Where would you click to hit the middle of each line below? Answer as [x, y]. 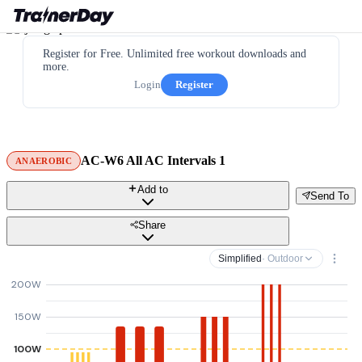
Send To [330, 196]
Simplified [240, 259]
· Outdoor [282, 259]
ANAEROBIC [44, 161]
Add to [153, 189]
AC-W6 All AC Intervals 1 [153, 160]
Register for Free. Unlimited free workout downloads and [175, 54]
